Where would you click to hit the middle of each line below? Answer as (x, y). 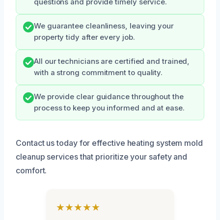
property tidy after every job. (84, 38)
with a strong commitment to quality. (98, 73)
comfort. (31, 171)
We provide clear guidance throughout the (109, 97)
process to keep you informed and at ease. (109, 108)
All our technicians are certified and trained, (112, 62)
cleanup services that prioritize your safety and (102, 157)
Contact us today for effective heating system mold (110, 143)
